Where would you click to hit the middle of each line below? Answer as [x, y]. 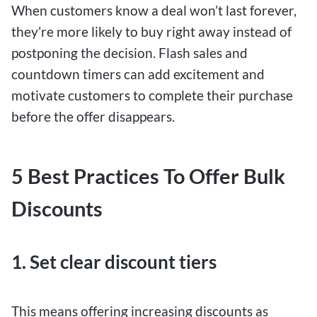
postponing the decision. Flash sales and [129, 52]
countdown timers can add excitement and [138, 74]
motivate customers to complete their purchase [152, 95]
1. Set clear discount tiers [114, 262]
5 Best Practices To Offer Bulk [148, 177]
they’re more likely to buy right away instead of [151, 31]
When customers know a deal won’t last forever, [154, 10]
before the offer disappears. [93, 116]
